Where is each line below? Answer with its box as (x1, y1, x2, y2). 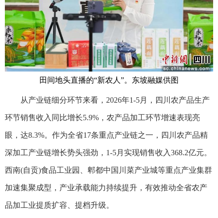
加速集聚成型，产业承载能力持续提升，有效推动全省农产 (5, 183, 207, 192)
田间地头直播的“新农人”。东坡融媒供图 (39, 76, 179, 85)
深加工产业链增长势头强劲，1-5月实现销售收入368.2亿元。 (5, 148, 212, 157)
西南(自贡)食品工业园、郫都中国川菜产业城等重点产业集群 (5, 166, 212, 175)
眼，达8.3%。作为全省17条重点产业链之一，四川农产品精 (5, 131, 208, 140)
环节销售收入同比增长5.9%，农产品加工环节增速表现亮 (5, 113, 200, 122)
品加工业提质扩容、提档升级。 (5, 201, 114, 210)
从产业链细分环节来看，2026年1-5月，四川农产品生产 (5, 96, 210, 105)
